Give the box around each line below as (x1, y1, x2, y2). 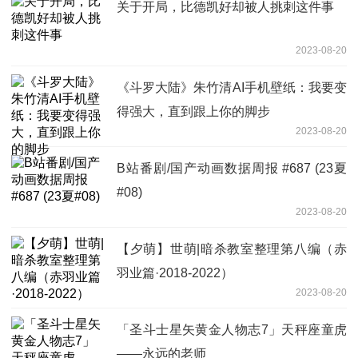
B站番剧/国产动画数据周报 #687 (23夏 (117, 161, 347, 175)
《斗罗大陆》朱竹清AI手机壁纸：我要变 (117, 80, 347, 94)
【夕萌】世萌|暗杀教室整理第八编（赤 (117, 241, 347, 256)
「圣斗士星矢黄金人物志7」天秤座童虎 (117, 322, 347, 336)
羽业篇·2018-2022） (117, 265, 233, 280)
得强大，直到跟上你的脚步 (117, 104, 270, 118)
